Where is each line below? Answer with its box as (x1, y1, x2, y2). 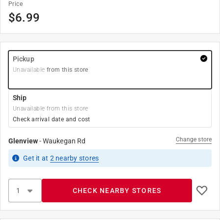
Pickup (13, 55, 34, 63)
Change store (175, 136, 212, 143)
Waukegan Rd (43, 137, 86, 145)
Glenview (8, 137, 38, 145)
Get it (23, 154, 42, 162)
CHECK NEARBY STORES (72, 187, 162, 194)
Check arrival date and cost (13, 116, 90, 123)
